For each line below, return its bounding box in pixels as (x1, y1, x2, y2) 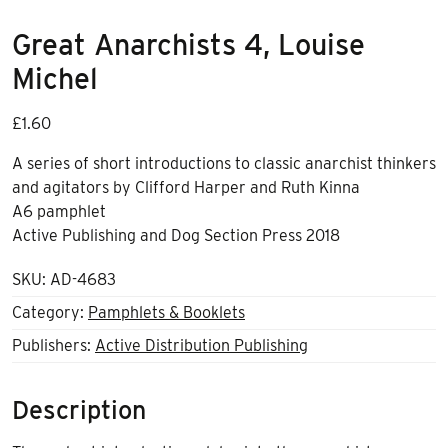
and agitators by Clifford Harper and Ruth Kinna (12, 177, 360, 197)
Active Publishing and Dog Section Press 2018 (12, 225, 340, 245)
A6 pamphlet (12, 201, 110, 221)
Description (12, 394, 146, 425)
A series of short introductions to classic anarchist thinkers (12, 153, 436, 173)
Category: (12, 302, 88, 322)
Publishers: (12, 335, 95, 355)
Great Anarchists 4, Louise (12, 26, 365, 62)
